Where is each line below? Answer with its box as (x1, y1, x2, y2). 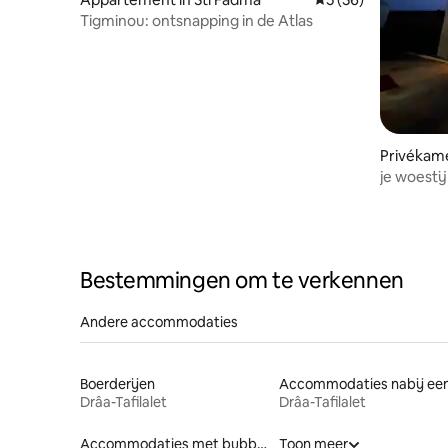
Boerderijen (80, 374, 155, 393)
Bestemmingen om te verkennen (80, 265, 404, 295)
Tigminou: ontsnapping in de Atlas (80, 11, 313, 31)
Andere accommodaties (80, 312, 238, 331)
